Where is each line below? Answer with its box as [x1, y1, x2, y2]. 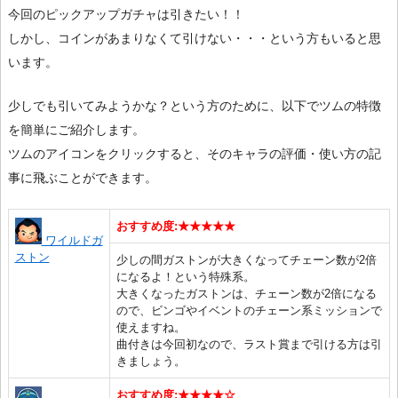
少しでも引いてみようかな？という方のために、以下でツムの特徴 [8, 98, 381, 113]
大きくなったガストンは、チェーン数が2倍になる [115, 286, 377, 300]
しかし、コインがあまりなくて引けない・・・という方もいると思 [8, 31, 381, 46]
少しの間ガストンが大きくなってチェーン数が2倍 [115, 252, 377, 267]
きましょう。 [115, 354, 186, 368]
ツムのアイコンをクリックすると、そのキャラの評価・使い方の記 [8, 146, 381, 161]
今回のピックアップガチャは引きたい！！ [8, 7, 244, 22]
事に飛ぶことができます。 [8, 170, 157, 185]
